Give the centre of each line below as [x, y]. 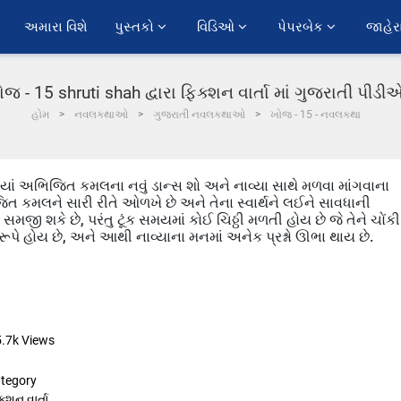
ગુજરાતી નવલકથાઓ [199, 115]
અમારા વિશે [56, 27]
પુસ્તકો [136, 27]
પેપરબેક [302, 27]
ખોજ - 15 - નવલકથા [316, 115]
